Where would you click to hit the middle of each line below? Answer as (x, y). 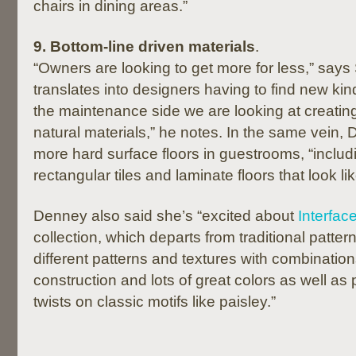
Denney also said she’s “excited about (166, 216)
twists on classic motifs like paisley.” (155, 302)
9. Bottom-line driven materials (144, 46)
